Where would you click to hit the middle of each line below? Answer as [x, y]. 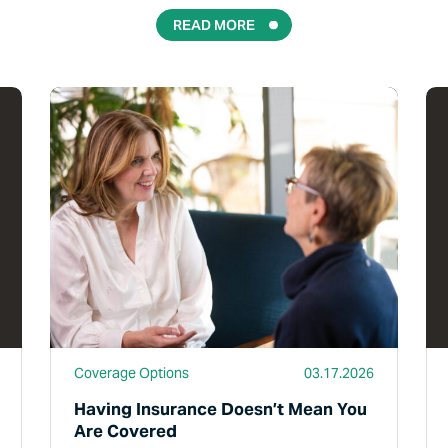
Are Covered [126, 431]
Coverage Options [132, 372]
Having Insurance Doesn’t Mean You [221, 409]
